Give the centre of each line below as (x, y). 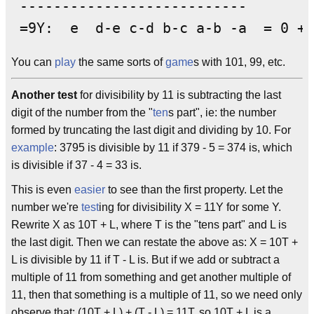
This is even (43, 189)
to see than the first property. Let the (194, 189)
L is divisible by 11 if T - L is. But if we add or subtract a (145, 259)
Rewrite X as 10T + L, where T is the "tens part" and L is (149, 224)
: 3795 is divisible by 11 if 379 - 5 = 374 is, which (173, 147)
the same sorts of (121, 62)
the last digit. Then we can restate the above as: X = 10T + (155, 242)
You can (33, 62)
